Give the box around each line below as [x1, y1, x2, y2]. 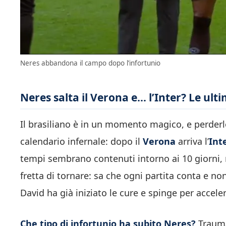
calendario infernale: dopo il [20, 135, 143, 148]
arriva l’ [176, 135, 209, 148]
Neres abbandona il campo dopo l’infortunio [20, 58, 160, 68]
